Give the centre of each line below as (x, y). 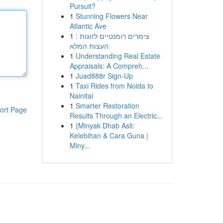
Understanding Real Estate (118, 56)
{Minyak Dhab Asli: (105, 125)
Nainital (81, 96)
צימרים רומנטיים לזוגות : (112, 36)
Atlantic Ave (88, 26)
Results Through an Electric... (116, 115)
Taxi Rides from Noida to (114, 86)
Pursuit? (82, 6)
